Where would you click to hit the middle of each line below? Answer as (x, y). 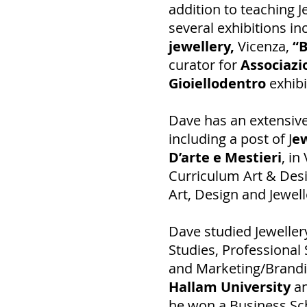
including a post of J (230, 139)
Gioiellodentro (219, 83)
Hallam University (231, 287)
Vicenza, (263, 46)
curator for (205, 65)
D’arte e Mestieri (225, 157)
